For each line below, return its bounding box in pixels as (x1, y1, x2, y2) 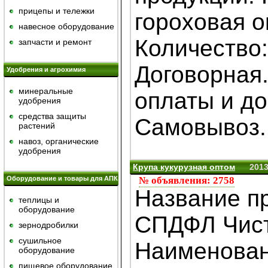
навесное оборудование (19, 22, 114, 31)
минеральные (19, 86, 73, 96)
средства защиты (19, 111, 86, 121)
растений (19, 121, 55, 130)
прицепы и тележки (19, 6, 95, 16)
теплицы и (19, 195, 59, 205)
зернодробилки (19, 220, 78, 230)
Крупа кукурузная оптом (133, 162, 235, 172)
